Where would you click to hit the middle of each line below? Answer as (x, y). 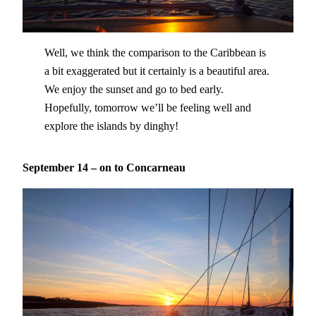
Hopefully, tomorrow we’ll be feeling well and (147, 108)
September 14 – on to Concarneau (104, 167)
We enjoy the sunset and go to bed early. (134, 90)
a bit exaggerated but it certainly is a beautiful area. (157, 71)
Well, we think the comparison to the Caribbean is (155, 53)
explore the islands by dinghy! (111, 126)
